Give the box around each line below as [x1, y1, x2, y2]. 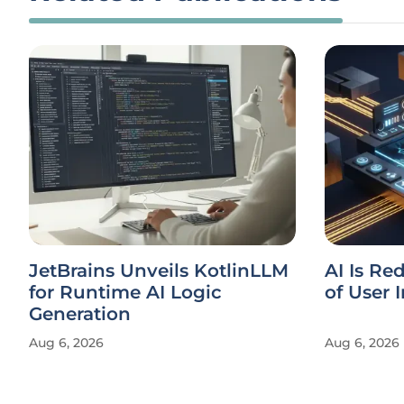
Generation [29, 303, 131, 325]
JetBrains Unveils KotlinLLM [29, 260, 289, 281]
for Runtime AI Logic [29, 281, 222, 303]
